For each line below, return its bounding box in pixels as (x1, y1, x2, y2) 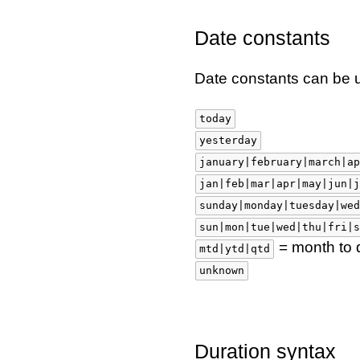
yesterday (199, 134, 257, 146)
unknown (199, 264, 244, 276)
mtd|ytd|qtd (199, 243, 270, 255)
